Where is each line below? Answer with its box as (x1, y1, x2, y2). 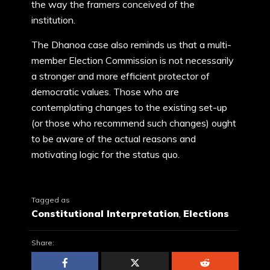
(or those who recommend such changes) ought (31, 117, 236, 129)
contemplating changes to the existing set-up (31, 101, 227, 113)
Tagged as (31, 195, 70, 205)
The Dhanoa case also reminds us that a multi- (31, 39, 231, 51)
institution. (31, 14, 75, 26)
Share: (31, 238, 54, 248)
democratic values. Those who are (31, 86, 179, 98)
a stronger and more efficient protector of (31, 70, 210, 82)
